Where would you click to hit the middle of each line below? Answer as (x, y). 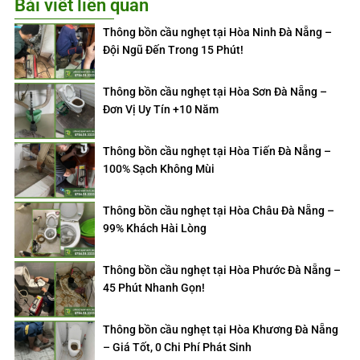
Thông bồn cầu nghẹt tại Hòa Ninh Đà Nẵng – (217, 32)
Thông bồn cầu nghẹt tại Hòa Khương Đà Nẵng (221, 329)
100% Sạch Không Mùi (159, 169)
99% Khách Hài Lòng (155, 228)
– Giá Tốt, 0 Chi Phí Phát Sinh (177, 347)
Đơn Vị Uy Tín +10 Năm (161, 109)
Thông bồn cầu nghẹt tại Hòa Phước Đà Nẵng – (222, 270)
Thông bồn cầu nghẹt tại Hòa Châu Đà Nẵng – (219, 211)
